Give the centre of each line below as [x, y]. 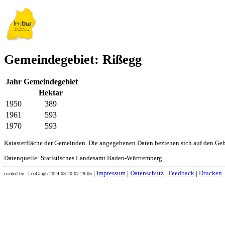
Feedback [181, 174]
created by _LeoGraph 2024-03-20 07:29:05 [48, 174]
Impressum [111, 174]
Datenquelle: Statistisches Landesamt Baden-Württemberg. [84, 158]
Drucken [210, 174]
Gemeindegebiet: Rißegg [73, 60]
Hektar [51, 93]
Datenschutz [147, 174]
